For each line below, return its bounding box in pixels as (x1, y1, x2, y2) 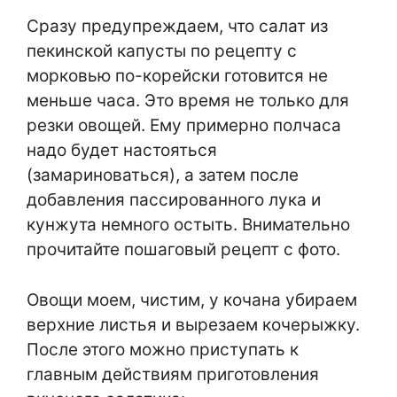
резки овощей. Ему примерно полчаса (27, 115, 341, 136)
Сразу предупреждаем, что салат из (27, 16, 328, 36)
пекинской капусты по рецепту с (27, 41, 297, 61)
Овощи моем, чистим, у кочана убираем (27, 289, 357, 310)
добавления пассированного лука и (27, 190, 321, 210)
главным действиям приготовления (27, 363, 319, 385)
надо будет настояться (27, 140, 217, 160)
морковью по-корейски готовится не (27, 66, 328, 86)
